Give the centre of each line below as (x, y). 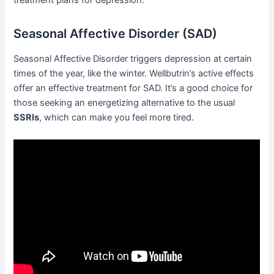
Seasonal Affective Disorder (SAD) (116, 34)
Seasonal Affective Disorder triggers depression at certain (133, 59)
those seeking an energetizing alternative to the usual (124, 103)
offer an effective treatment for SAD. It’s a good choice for (133, 88)
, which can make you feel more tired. (117, 118)
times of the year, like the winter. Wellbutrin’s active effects (134, 74)
